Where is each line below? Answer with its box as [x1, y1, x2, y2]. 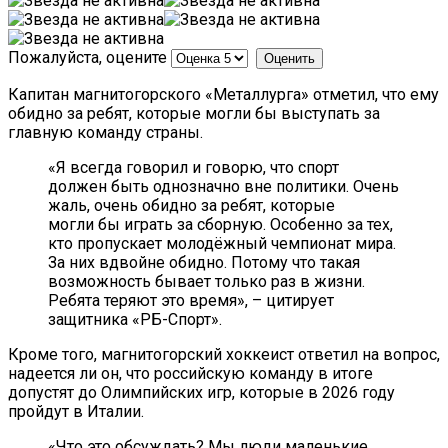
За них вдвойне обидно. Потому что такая [48, 253, 360, 273]
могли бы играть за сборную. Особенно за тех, [48, 215, 393, 235]
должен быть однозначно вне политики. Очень [48, 177, 399, 197]
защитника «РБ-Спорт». [48, 310, 222, 330]
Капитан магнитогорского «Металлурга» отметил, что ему [8, 85, 439, 105]
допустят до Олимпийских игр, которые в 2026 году [8, 383, 395, 403]
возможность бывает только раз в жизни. [48, 272, 365, 292]
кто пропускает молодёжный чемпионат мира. [48, 234, 396, 254]
